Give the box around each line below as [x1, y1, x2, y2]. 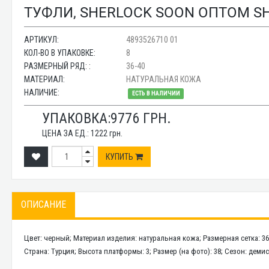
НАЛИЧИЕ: [24, 88, 60, 97]
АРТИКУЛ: [24, 35, 59, 44]
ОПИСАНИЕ [21, 199, 67, 210]
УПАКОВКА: [42, 110, 111, 127]
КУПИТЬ [106, 151, 136, 162]
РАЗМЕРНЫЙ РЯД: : [24, 61, 91, 71]
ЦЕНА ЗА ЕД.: [42, 128, 91, 138]
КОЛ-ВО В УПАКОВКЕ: [24, 48, 96, 58]
